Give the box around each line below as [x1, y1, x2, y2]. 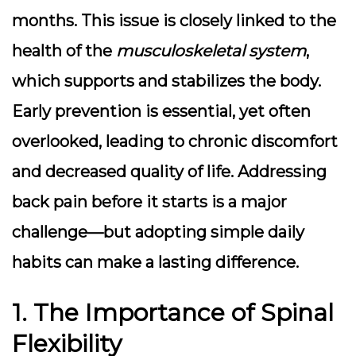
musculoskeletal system [116, 41, 306, 60]
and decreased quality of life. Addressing [12, 162, 327, 181]
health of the [12, 41, 116, 60]
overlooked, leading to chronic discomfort [12, 132, 338, 151]
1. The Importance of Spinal [12, 298, 334, 327]
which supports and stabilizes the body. [12, 72, 321, 91]
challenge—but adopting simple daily [12, 222, 304, 242]
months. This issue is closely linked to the [12, 11, 336, 30]
